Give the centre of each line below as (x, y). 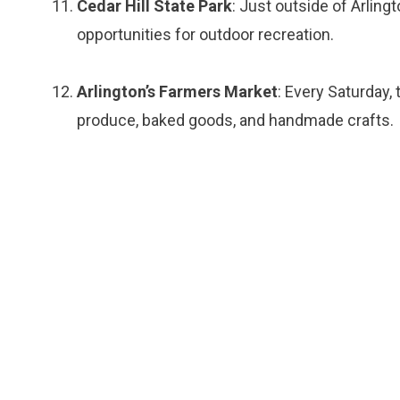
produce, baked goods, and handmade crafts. (235, 120)
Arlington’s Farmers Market (177, 92)
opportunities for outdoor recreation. (205, 34)
